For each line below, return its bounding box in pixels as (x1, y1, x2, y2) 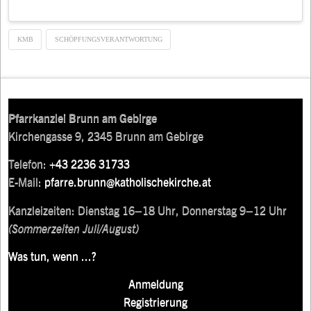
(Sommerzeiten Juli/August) (8, 220, 140, 235)
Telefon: (8, 156, 50, 171)
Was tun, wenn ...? (8, 249, 97, 263)
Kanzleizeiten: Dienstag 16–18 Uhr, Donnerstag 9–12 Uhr (8, 202, 287, 217)
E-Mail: (8, 174, 45, 189)
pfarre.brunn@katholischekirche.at (44, 174, 212, 189)
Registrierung (124, 294, 187, 309)
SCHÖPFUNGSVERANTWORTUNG (54, 35, 162, 43)
